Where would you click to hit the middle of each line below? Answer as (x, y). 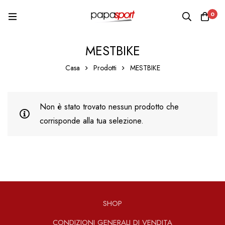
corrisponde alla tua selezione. (92, 121)
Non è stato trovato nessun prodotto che (109, 107)
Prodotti (105, 68)
